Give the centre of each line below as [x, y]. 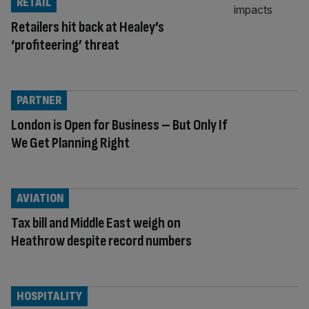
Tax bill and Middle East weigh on [96, 223]
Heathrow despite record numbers [101, 241]
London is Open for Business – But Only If [119, 125]
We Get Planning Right [70, 143]
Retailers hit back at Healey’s [88, 27]
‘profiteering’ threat [65, 45]
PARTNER [39, 100]
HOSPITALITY [49, 296]
